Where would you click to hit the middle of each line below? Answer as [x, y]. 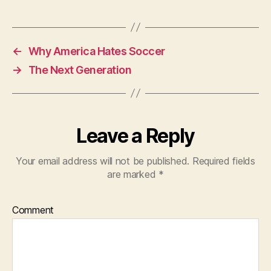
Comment [33, 210]
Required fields [222, 161]
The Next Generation [80, 70]
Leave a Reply [135, 135]
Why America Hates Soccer [96, 51]
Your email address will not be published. [103, 161]
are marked [133, 174]
